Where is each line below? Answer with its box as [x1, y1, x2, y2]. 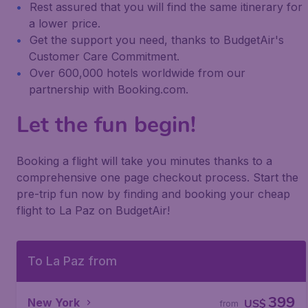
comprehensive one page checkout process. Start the [16, 170, 298, 184]
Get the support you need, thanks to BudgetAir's [30, 33, 284, 47]
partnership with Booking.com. [29, 82, 188, 96]
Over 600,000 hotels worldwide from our [30, 66, 245, 80]
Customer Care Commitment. [29, 49, 179, 63]
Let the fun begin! [16, 110, 196, 140]
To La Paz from [27, 254, 117, 268]
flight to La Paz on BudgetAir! [16, 203, 170, 217]
